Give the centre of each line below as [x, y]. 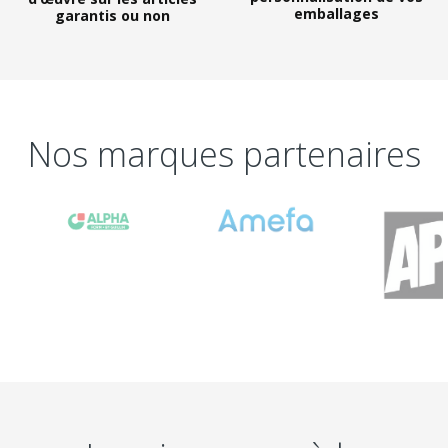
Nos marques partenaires [224, 154]
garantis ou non [112, 16]
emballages [336, 13]
